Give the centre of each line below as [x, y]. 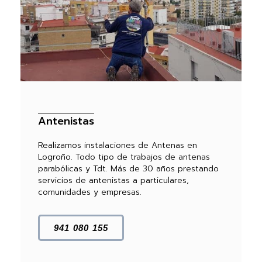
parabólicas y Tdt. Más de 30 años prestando [128, 169]
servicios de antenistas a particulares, [113, 181]
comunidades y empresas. [90, 192]
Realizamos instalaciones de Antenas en [118, 146]
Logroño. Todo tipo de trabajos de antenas [124, 157]
